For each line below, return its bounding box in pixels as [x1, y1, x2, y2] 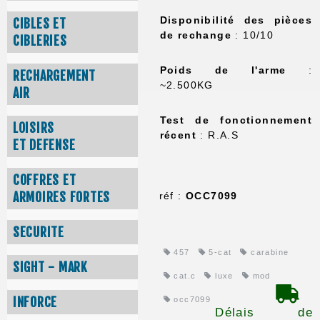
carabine [247, 247, 289, 256]
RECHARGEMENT [13, 68, 96, 84]
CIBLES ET [13, 16, 66, 32]
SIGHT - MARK [13, 259, 88, 276]
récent [159, 129, 197, 141]
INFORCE [13, 294, 58, 311]
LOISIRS [13, 120, 55, 136]
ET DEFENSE [13, 137, 76, 154]
